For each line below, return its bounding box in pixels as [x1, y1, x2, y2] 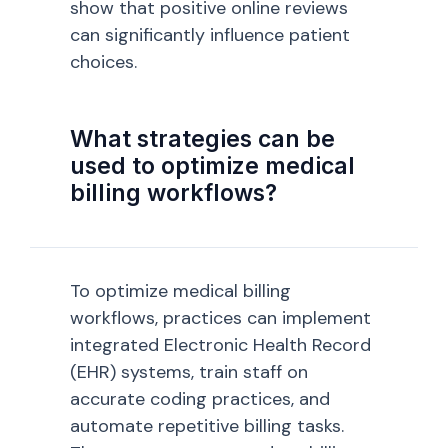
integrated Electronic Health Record [70, 333, 371, 358]
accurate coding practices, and [70, 387, 330, 412]
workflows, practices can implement [70, 306, 371, 331]
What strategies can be [70, 125, 335, 154]
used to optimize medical [70, 152, 355, 181]
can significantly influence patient [70, 23, 350, 48]
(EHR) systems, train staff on [70, 360, 308, 385]
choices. [70, 50, 137, 75]
